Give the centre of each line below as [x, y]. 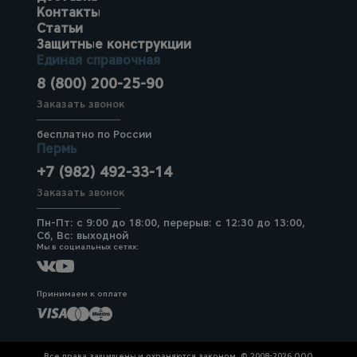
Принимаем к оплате [82, 294]
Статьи [60, 28]
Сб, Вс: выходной [82, 235]
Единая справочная [98, 60]
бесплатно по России [94, 134]
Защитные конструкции [114, 44]
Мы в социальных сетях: [88, 247]
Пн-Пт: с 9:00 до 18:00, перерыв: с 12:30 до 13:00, [171, 223]
